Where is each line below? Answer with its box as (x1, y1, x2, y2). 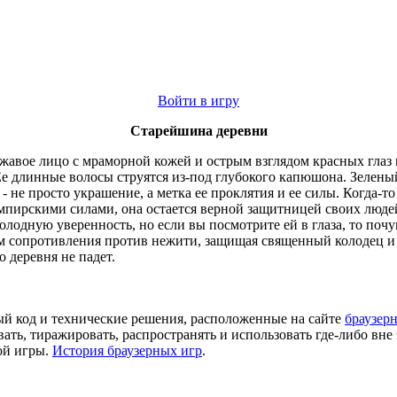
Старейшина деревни (129, 123, 268, 138)
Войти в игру (158, 93, 239, 108)
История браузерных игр (52, 343, 202, 358)
